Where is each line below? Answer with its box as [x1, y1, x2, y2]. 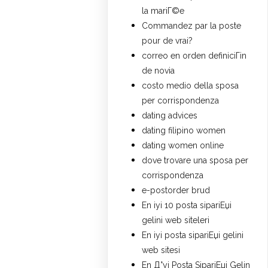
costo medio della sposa [142, 81, 239, 91]
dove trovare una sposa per [142, 156, 249, 166]
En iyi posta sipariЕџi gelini [142, 230, 244, 240]
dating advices [142, 111, 198, 121]
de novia [142, 66, 175, 76]
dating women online [142, 141, 224, 151]
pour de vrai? [142, 36, 193, 46]
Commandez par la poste [142, 21, 242, 31]
